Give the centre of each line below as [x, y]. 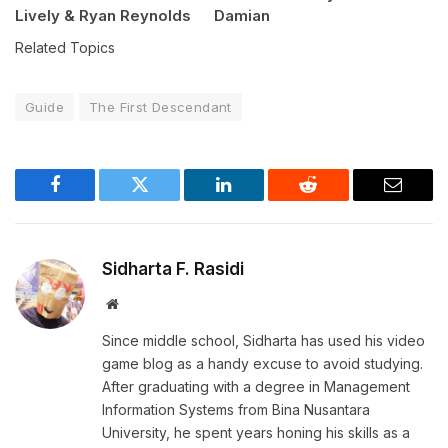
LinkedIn [255, 199]
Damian [242, 15]
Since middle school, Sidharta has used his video [263, 340]
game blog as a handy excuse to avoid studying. [262, 363]
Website [139, 302]
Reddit [330, 199]
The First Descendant [160, 106]
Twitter [164, 199]
